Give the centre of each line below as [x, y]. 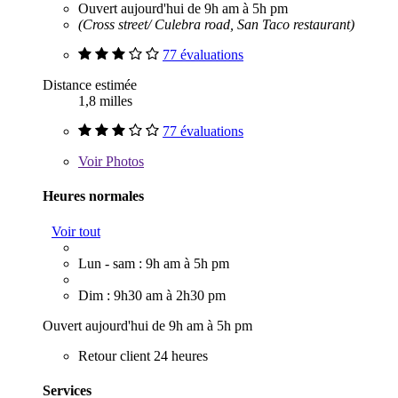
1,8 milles [105, 101]
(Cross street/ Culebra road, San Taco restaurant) [216, 25]
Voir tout [76, 231]
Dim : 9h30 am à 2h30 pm [152, 295]
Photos [123, 162]
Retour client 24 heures [143, 355]
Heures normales [93, 196]
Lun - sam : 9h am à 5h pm [154, 263]
